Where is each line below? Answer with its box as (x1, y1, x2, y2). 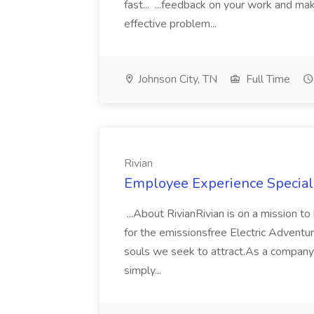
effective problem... (124, 16, 219, 32)
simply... (124, 263, 164, 278)
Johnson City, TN (135, 71, 217, 87)
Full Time (243, 71, 290, 87)
